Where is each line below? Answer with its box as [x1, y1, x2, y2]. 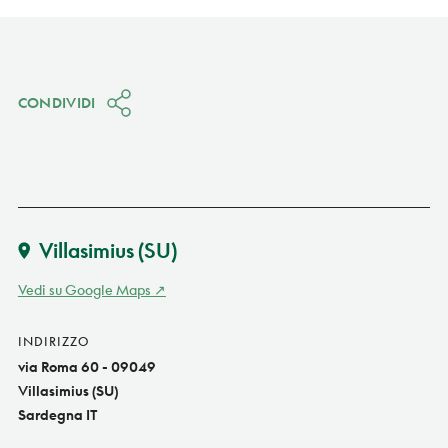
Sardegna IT [17, 405, 98, 423]
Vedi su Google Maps [17, 280, 151, 298]
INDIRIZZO [17, 333, 89, 349]
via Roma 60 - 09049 [17, 357, 156, 375]
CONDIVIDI [17, 93, 96, 111]
